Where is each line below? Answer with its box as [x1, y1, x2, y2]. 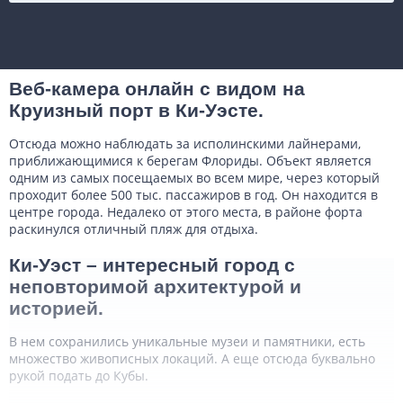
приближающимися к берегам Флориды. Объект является [9, 152, 372, 169]
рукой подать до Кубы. [9, 367, 148, 384]
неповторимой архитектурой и [9, 276, 301, 297]
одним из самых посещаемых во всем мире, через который [9, 169, 380, 186]
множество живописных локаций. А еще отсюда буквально [9, 350, 375, 367]
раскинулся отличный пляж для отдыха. [9, 220, 258, 237]
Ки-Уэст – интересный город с [9, 255, 295, 275]
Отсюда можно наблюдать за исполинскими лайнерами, [9, 135, 361, 152]
